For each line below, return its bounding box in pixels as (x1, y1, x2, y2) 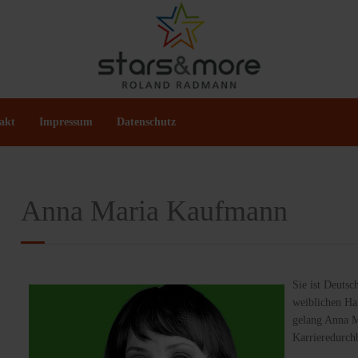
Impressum (39, 115, 93, 128)
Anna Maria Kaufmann (21, 194, 288, 227)
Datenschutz (117, 115, 176, 128)
